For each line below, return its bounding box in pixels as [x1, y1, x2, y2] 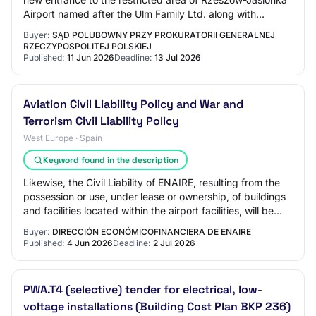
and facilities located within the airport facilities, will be [23, 205, 274, 217]
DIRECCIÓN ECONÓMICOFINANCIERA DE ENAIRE [52, 226, 251, 237]
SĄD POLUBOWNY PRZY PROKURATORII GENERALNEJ [52, 30, 275, 40]
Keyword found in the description [42, 154, 178, 166]
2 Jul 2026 [153, 238, 195, 248]
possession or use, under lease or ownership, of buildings [23, 190, 286, 202]
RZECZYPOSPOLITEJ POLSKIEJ [23, 41, 152, 51]
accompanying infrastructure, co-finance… [23, 22, 220, 34]
